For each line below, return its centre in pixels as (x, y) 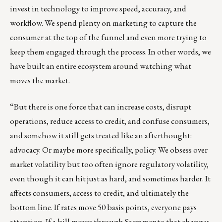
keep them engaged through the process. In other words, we (111, 52)
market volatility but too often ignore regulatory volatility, (109, 164)
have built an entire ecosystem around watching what (101, 66)
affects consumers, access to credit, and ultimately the (99, 193)
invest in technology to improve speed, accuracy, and (98, 9)
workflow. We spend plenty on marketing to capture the (103, 23)
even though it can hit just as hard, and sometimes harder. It (110, 179)
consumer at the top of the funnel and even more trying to (108, 37)
